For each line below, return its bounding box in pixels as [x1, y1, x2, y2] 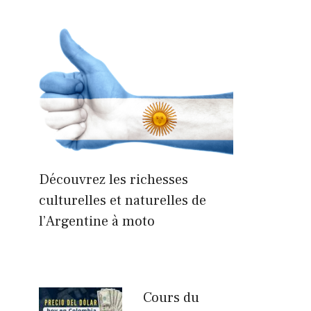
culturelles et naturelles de [39, 191, 206, 210]
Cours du [143, 288, 199, 307]
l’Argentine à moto [39, 212, 155, 230]
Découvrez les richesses [39, 170, 188, 189]
